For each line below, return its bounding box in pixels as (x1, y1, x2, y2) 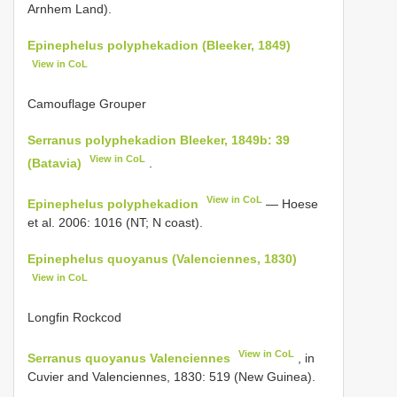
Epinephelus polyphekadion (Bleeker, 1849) (27, 37, 291, 52)
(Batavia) (27, 155, 82, 170)
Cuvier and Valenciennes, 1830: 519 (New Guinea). (27, 369, 315, 384)
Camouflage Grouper (27, 97, 146, 112)
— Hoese (262, 196, 319, 211)
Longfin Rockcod (27, 310, 121, 325)
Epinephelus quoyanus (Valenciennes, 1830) (27, 251, 297, 266)
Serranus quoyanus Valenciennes (27, 350, 230, 365)
